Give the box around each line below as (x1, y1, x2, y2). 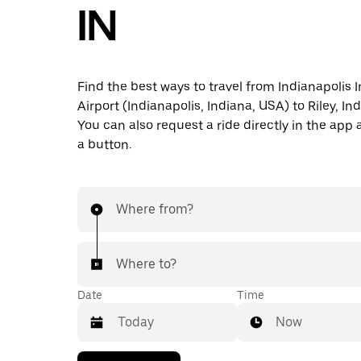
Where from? (116, 201, 193, 217)
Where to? (116, 256, 176, 272)
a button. (77, 137, 131, 152)
